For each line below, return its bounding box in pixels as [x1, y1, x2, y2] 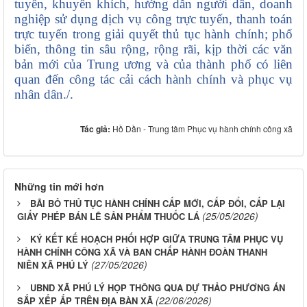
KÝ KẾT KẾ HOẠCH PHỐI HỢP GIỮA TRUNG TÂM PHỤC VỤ [30, 232, 283, 246]
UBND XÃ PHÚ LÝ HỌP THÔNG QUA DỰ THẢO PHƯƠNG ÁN [30, 281, 285, 295]
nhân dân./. [14, 87, 73, 102]
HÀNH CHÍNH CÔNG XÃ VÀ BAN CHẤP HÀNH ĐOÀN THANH [17, 245, 267, 259]
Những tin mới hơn [14, 180, 104, 194]
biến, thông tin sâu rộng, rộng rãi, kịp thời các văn [14, 42, 293, 57]
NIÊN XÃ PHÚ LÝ [17, 258, 88, 272]
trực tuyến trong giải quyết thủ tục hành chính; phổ [14, 27, 293, 42]
